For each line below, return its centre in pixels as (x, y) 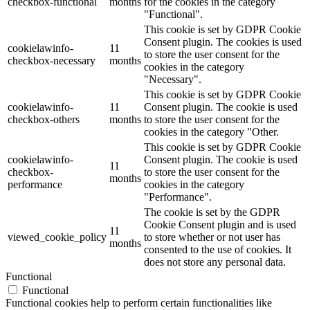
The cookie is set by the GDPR (212, 212)
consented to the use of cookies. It (218, 249)
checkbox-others (44, 119)
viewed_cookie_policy (57, 237)
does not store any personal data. (215, 262)
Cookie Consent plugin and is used (220, 224)
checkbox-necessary (52, 60)
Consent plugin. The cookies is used (223, 42)
